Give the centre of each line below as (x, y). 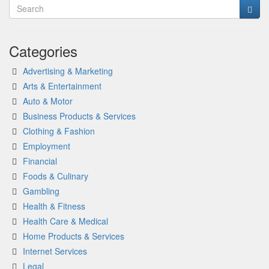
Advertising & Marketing (68, 71)
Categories (43, 51)
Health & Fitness (54, 206)
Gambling (41, 191)
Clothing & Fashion (59, 131)
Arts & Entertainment (62, 86)
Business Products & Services (79, 116)
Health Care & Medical (65, 221)
